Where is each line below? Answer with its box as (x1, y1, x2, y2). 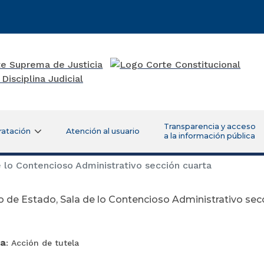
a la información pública (163, 131, 255, 140)
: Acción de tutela (6, 237, 79, 247)
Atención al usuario (65, 126, 140, 136)
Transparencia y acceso (163, 121, 256, 131)
